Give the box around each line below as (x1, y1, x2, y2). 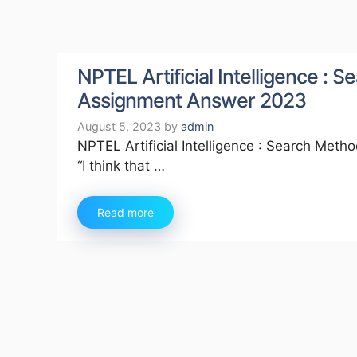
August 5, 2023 (77, 120, 161, 134)
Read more (97, 206, 154, 220)
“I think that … (77, 157, 165, 174)
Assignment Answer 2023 (77, 88, 306, 112)
